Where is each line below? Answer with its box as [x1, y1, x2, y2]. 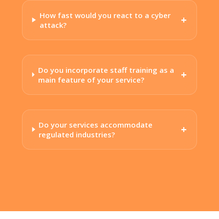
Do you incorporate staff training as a [38, 65, 174, 75]
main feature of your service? [38, 74, 144, 85]
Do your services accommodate [39, 119, 153, 130]
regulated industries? [39, 129, 115, 139]
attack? [39, 20, 66, 30]
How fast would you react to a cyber [39, 10, 171, 20]
